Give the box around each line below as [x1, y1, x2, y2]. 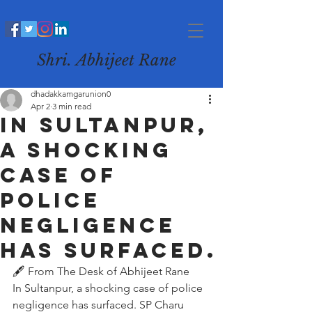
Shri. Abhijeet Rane [37, 51, 176, 70]
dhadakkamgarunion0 [31, 88, 111, 99]
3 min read [52, 101, 91, 111]
